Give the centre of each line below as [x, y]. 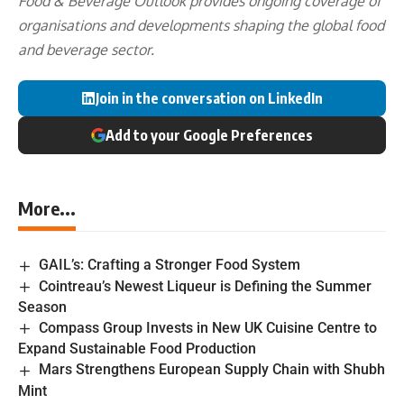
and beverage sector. [86, 50]
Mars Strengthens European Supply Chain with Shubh [212, 370]
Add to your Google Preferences [209, 136]
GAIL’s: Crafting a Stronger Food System [170, 265]
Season [42, 307]
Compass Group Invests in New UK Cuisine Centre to [208, 327]
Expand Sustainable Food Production [137, 349]
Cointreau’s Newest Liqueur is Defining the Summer [206, 286]
